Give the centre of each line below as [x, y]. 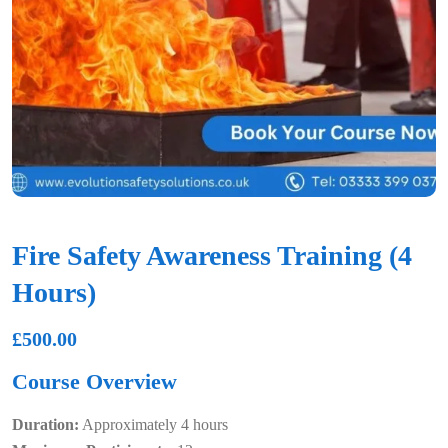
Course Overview [94, 382]
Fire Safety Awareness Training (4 [212, 256]
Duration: [45, 425]
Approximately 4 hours [153, 425]
